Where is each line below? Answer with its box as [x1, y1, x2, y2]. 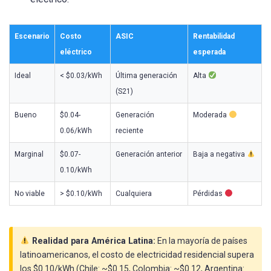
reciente [116, 126, 143, 135]
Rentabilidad [193, 32, 235, 41]
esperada [193, 48, 226, 57]
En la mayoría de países [155, 235, 248, 246]
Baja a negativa [193, 150, 247, 159]
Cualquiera [116, 189, 152, 198]
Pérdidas [193, 189, 224, 198]
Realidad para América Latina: [30, 235, 156, 246]
